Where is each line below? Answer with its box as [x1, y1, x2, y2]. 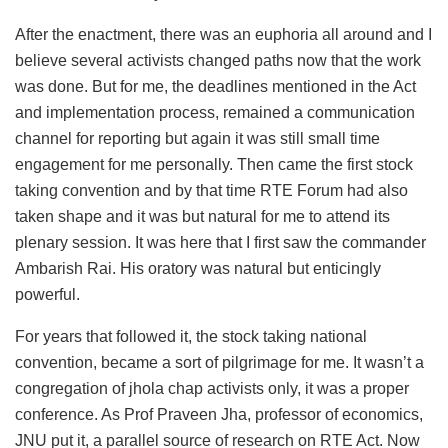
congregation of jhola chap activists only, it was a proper [15, 380, 409, 398]
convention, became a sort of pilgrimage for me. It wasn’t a [15, 354, 424, 372]
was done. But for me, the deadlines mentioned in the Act [15, 78, 416, 96]
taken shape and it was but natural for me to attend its [15, 208, 390, 226]
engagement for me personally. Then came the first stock [15, 156, 413, 174]
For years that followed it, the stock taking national [15, 328, 367, 346]
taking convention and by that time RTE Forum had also [15, 182, 408, 200]
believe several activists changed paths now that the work [15, 52, 421, 70]
